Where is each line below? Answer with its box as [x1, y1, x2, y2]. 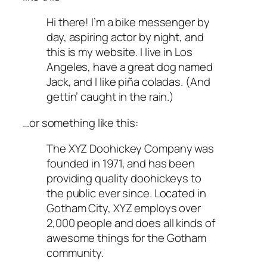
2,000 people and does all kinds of [46, 215, 215, 231]
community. [46, 245, 104, 261]
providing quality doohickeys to [46, 170, 201, 187]
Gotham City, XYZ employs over [46, 200, 201, 216]
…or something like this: [23, 114, 138, 131]
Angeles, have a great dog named [46, 59, 213, 75]
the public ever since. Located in [46, 185, 206, 201]
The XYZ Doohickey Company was [46, 141, 215, 157]
